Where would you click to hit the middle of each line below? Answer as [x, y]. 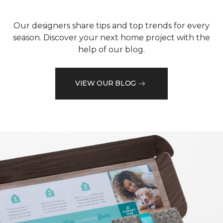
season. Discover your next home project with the [111, 37]
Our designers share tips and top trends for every [111, 25]
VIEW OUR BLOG [106, 83]
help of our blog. [111, 49]
